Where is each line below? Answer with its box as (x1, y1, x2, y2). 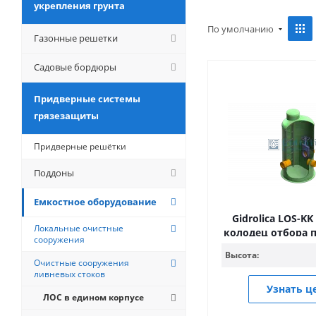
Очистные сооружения (34, 257, 129, 269)
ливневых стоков (34, 268, 105, 280)
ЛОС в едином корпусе (43, 291, 144, 303)
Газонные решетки (34, 32, 118, 44)
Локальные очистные (34, 222, 123, 234)
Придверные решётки (34, 140, 126, 152)
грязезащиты (34, 109, 99, 122)
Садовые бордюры (34, 61, 116, 73)
